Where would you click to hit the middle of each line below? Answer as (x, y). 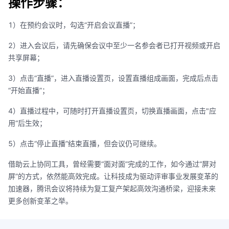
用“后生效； (27, 123)
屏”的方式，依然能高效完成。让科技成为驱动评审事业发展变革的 (113, 176)
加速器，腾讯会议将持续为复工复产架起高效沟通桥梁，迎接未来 (112, 189)
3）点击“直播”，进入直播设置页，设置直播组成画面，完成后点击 (113, 78)
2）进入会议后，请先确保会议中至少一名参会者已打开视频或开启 (114, 45)
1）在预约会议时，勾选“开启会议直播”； (74, 25)
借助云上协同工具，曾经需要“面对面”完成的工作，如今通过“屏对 (112, 164)
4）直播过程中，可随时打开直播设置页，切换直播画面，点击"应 (112, 111)
